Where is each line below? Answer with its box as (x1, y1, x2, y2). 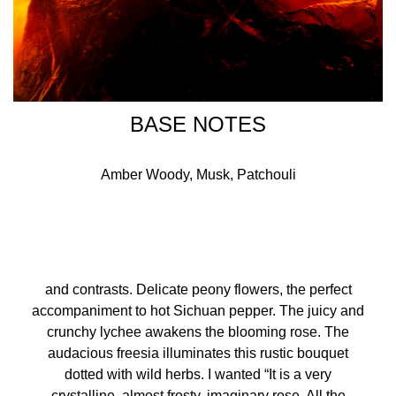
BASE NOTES (130, 112, 266, 136)
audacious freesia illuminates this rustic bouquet (48, 346, 348, 361)
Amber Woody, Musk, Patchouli (100, 167, 296, 182)
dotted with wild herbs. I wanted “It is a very (65, 367, 331, 382)
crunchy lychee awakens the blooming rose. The (47, 324, 349, 339)
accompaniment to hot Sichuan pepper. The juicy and (32, 303, 364, 318)
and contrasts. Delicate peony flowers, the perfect (44, 282, 352, 297)
